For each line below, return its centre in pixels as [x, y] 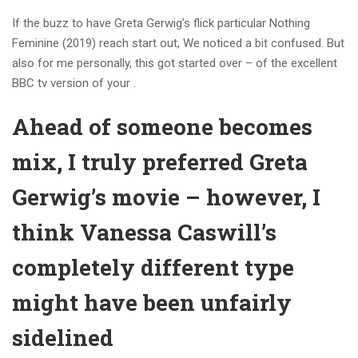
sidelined [63, 338]
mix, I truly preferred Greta [160, 162]
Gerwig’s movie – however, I [166, 197]
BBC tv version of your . [74, 83]
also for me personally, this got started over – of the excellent [175, 63]
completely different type [153, 267]
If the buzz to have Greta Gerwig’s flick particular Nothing [161, 23]
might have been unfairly [152, 302]
